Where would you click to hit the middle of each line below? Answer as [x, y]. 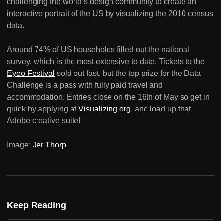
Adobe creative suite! [44, 121]
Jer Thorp [49, 145]
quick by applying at [43, 109]
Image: [20, 145]
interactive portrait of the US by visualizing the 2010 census [110, 14]
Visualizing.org [105, 109]
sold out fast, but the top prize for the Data [128, 74]
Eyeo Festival [31, 74]
